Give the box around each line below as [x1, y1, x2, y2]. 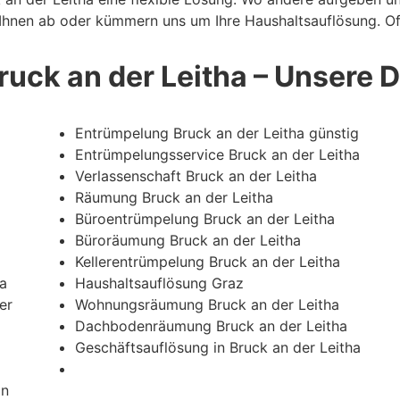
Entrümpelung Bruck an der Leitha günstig [75, 123, 359, 142]
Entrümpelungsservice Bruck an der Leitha [75, 145, 360, 163]
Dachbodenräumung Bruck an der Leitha [75, 316, 347, 335]
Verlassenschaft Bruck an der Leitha [75, 166, 317, 185]
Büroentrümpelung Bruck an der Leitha [75, 209, 335, 228]
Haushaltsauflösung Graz [75, 273, 244, 292]
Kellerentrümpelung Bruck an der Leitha [75, 252, 340, 271]
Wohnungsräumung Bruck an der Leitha [75, 295, 339, 313]
